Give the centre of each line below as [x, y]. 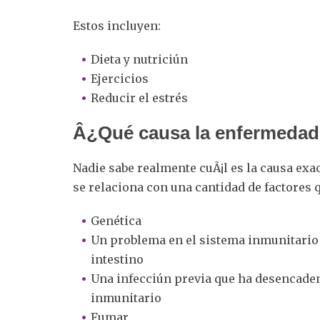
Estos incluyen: [117, 25]
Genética [116, 220]
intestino [117, 259]
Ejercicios [120, 78]
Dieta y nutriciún [139, 59]
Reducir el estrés [139, 97]
